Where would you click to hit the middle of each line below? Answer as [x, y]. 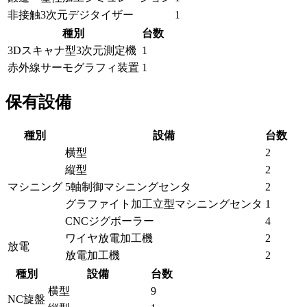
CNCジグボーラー [110, 221]
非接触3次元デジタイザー [71, 15]
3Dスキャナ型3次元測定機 [72, 51]
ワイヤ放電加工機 [109, 238]
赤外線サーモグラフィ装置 [73, 68]
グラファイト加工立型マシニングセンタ [164, 204]
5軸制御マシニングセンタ [128, 187]
